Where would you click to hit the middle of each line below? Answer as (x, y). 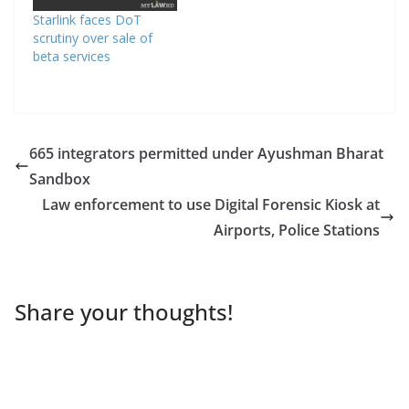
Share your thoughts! (124, 311)
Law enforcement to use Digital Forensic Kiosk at (211, 204)
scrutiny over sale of (93, 37)
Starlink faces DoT (87, 19)
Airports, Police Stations (297, 230)
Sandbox (60, 178)
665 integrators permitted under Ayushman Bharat (206, 153)
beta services (72, 56)
